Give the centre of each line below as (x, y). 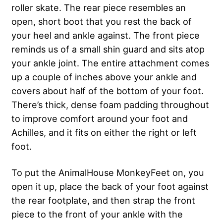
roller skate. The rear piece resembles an (99, 8)
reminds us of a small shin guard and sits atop (108, 49)
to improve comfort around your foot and (100, 119)
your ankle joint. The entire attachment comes (110, 63)
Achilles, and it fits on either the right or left (104, 133)
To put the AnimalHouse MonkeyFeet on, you (108, 173)
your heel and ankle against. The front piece (106, 35)
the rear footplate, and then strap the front (103, 200)
